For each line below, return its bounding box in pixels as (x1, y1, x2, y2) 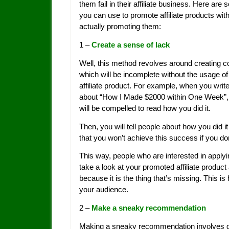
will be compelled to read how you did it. (79, 103, 211, 112)
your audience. (79, 185, 128, 194)
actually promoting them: (79, 22, 161, 31)
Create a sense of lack (91, 40, 170, 50)
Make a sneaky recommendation (91, 203, 206, 213)
